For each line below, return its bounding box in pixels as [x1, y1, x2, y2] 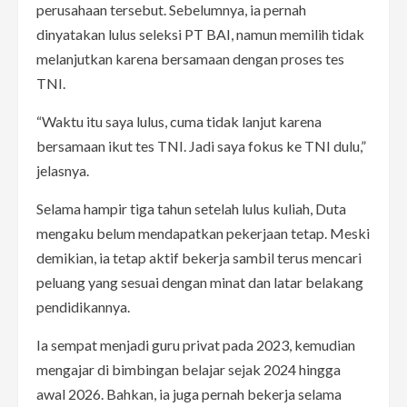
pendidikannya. [36, 297, 130, 315]
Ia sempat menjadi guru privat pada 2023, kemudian [36, 335, 355, 353]
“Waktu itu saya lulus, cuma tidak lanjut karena [36, 112, 322, 130]
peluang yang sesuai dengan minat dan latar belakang [36, 273, 363, 291]
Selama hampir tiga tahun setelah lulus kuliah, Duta [36, 199, 346, 217]
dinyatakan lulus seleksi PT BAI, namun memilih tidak [36, 25, 364, 43]
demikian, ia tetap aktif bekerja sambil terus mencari [36, 248, 362, 266]
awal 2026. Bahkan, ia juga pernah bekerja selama [36, 384, 342, 402]
